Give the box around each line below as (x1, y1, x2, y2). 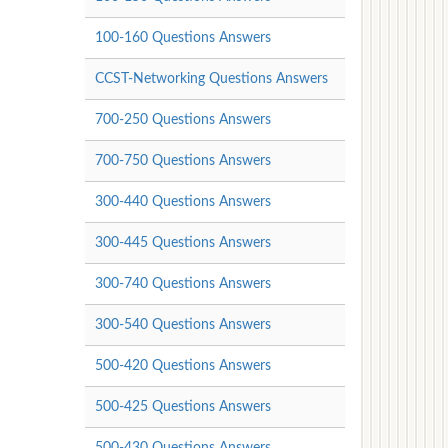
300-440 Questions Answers (94, 194, 271, 209)
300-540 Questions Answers (94, 317, 271, 332)
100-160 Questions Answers (94, 30, 271, 45)
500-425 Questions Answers (94, 399, 271, 414)
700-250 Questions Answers (94, 112, 271, 127)
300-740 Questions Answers (94, 276, 271, 291)
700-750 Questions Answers (94, 153, 271, 168)
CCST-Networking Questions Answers (94, 71, 328, 86)
